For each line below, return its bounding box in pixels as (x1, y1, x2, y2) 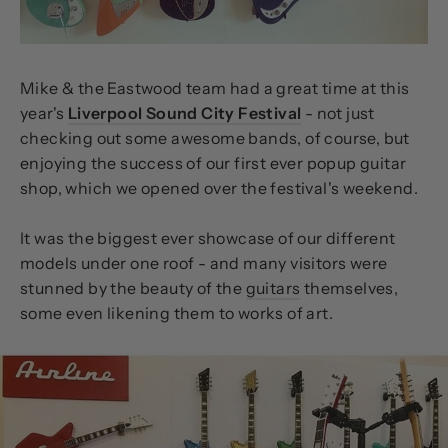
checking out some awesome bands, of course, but (20, 127, 410, 148)
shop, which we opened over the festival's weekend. (20, 177, 418, 198)
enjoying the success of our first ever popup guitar (20, 152, 407, 173)
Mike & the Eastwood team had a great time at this (20, 77, 410, 98)
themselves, (300, 277, 399, 298)
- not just (301, 102, 375, 123)
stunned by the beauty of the (20, 277, 246, 298)
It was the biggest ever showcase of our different (20, 227, 396, 248)
